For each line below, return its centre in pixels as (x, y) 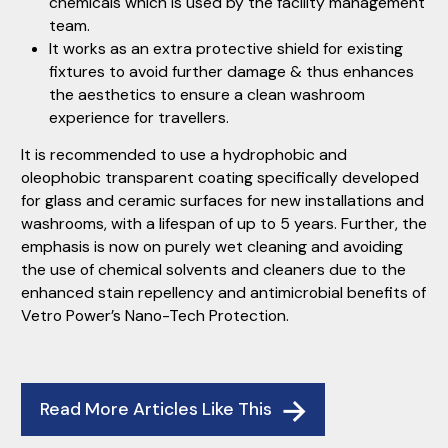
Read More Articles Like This (158, 409)
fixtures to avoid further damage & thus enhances (231, 72)
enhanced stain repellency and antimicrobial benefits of (223, 293)
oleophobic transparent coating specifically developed (220, 178)
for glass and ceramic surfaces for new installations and (222, 201)
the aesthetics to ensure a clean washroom (207, 95)
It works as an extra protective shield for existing (226, 49)
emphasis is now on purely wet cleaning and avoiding (212, 247)
